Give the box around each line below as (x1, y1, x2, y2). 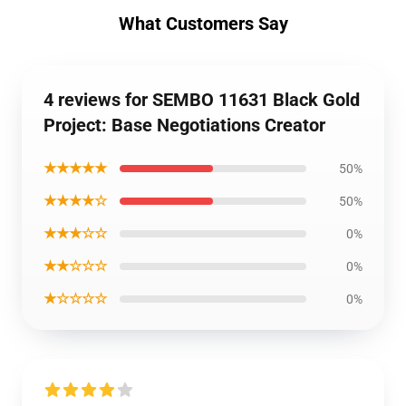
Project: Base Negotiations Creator (43, 114, 325, 136)
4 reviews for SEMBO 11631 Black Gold (43, 89, 360, 111)
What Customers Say (118, 13, 288, 34)
